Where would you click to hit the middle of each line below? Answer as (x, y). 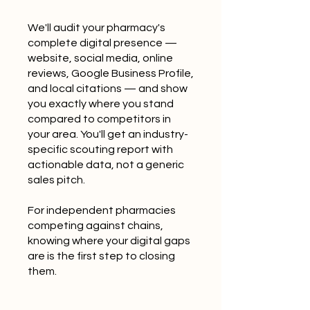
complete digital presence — (102, 43)
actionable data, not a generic (106, 165)
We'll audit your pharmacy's (97, 28)
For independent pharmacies (102, 210)
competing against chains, (95, 226)
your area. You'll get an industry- (108, 134)
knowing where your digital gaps (109, 241)
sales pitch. (56, 180)
